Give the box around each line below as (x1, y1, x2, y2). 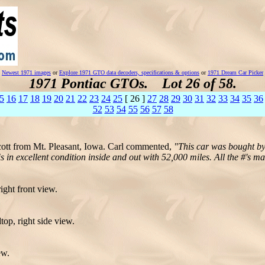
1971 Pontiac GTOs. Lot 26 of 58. (28, 76, 237, 91)
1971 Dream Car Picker (208, 69, 263, 76)
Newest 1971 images (2, 69, 51, 76)
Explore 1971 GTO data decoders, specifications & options (59, 69, 199, 76)
